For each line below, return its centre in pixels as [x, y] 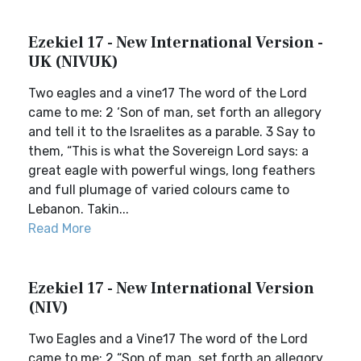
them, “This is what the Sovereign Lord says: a [168, 151]
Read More [60, 228]
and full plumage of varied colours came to [159, 190]
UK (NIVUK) [73, 62]
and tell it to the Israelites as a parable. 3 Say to [172, 132]
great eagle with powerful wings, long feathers [172, 170]
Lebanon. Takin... [79, 209]
